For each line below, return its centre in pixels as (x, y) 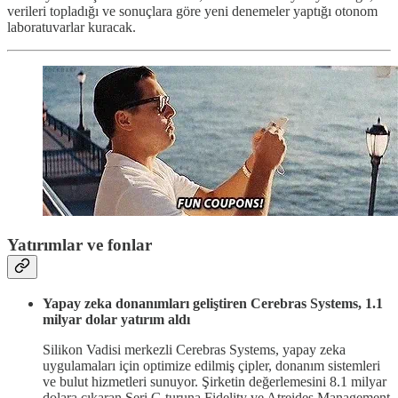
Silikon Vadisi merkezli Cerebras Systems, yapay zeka (194, 349)
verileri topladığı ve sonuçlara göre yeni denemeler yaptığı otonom (192, 11)
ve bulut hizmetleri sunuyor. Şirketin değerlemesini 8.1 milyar (215, 381)
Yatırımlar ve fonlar (80, 245)
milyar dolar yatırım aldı (116, 319)
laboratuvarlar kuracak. (72, 27)
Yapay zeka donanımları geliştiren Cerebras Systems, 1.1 (213, 303)
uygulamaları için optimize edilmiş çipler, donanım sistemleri (211, 365)
